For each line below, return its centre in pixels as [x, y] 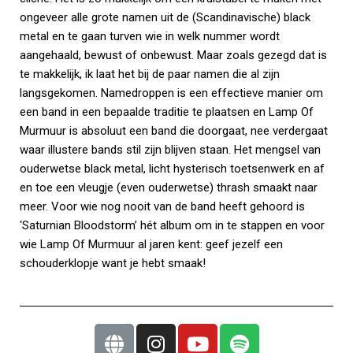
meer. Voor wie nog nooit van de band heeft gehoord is [162, 206]
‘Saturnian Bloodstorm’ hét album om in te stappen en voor [172, 225]
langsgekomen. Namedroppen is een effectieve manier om [171, 93]
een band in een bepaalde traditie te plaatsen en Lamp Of [167, 112]
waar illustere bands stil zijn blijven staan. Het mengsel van [170, 150]
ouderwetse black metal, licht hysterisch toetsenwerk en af [172, 169]
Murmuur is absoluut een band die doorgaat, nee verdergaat [174, 131]
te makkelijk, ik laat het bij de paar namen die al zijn [150, 74]
